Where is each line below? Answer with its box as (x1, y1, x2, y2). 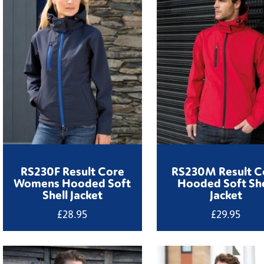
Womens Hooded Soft (14, 174, 131, 190)
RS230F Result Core (20, 163, 124, 179)
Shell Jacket (42, 186, 103, 202)
